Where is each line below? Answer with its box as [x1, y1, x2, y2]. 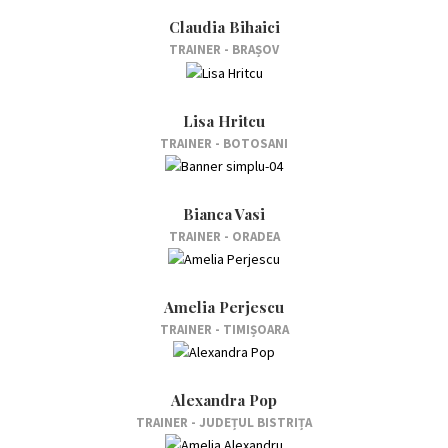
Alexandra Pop [171, 389, 277, 410]
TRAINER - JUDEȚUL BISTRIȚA [136, 413, 312, 431]
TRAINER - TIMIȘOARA [159, 320, 289, 338]
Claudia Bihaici [168, 17, 280, 38]
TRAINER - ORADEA [168, 227, 280, 245]
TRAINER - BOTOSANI [160, 134, 288, 152]
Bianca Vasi [183, 203, 265, 224]
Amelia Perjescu [164, 296, 284, 317]
